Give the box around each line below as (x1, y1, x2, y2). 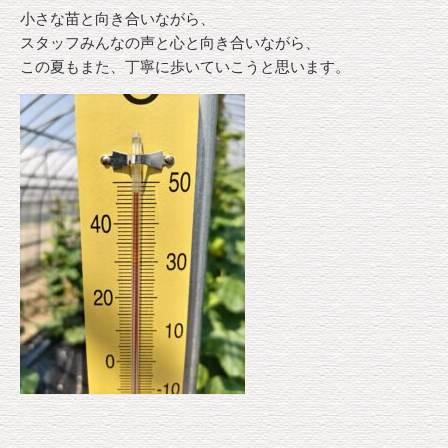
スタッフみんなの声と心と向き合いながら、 (20, 34, 320, 51)
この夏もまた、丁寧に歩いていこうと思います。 (20, 58, 350, 75)
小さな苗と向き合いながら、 (20, 10, 215, 27)
